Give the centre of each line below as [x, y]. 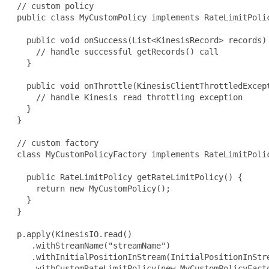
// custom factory [55, 143]
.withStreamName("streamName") [91, 245]
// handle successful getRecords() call [115, 51]
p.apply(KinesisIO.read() [72, 234]
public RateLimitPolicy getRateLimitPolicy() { [127, 177]
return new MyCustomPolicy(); [91, 188]
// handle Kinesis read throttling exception [127, 97]
